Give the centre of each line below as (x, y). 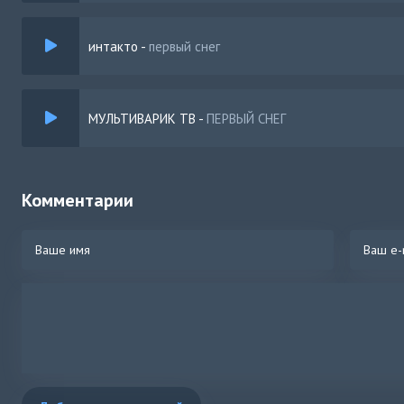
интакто (113, 46)
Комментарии (78, 200)
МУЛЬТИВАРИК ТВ (142, 118)
